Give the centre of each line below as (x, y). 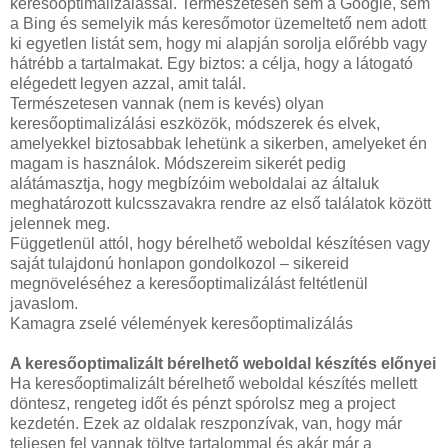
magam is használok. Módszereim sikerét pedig (178, 163)
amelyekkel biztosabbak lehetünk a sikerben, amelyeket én (218, 143)
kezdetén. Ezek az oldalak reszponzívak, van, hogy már (206, 423)
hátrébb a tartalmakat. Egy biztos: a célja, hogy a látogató (211, 63)
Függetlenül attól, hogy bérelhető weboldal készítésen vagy (220, 243)
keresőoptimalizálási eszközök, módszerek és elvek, (195, 123)
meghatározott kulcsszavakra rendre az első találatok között (220, 203)
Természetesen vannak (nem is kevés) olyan (167, 103)
